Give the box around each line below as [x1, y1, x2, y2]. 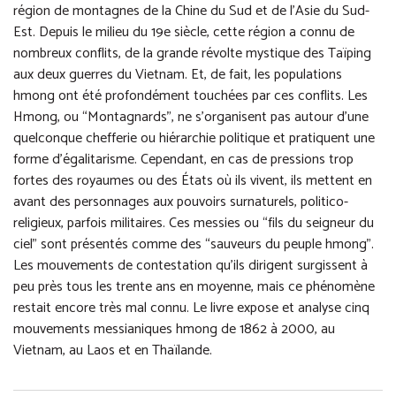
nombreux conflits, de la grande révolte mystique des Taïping [13, 42, 371, 66]
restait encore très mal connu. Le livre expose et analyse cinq [13, 296, 369, 321]
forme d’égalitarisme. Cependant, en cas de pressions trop [13, 148, 354, 172]
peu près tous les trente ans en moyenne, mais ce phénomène [13, 275, 375, 300]
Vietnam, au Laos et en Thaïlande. [13, 339, 212, 363]
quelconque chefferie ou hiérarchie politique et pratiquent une [13, 126, 375, 151]
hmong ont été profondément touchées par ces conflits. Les [13, 84, 368, 109]
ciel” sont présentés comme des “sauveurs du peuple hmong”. [13, 232, 374, 257]
